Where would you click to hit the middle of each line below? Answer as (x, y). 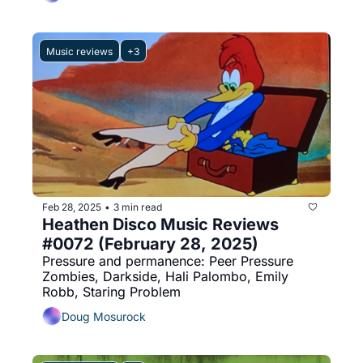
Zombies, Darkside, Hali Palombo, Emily (165, 277)
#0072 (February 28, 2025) (150, 244)
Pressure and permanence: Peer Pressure (168, 261)
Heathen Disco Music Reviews (160, 225)
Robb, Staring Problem (111, 292)
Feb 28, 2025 (72, 207)
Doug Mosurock (104, 316)
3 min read (138, 207)
